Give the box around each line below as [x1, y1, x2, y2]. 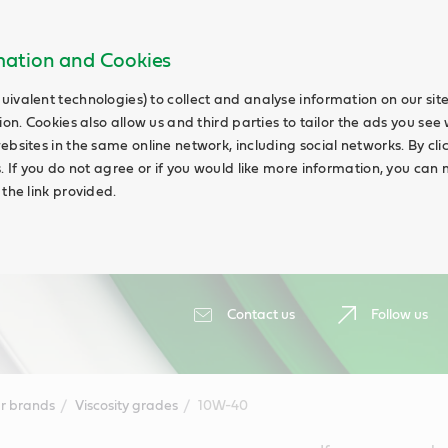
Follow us [371, 308, 428, 322]
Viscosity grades [74, 399, 178, 413]
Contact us [227, 308, 295, 322]
